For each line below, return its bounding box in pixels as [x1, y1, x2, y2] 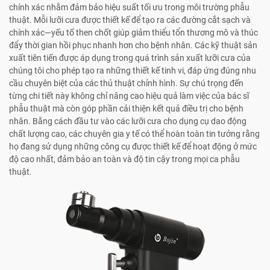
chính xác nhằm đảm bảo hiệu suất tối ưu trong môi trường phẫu [9, 2, 250, 13]
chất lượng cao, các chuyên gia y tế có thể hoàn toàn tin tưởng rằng [9, 129, 260, 139]
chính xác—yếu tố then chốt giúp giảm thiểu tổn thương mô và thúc [9, 28, 258, 38]
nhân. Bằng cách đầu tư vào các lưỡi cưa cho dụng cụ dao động [9, 116, 246, 127]
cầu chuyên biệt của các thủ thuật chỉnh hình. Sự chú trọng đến [9, 78, 243, 89]
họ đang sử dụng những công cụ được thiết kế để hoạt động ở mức [9, 142, 257, 152]
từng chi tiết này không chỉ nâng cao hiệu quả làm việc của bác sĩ [9, 91, 249, 101]
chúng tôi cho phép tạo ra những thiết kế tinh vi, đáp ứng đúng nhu [9, 66, 256, 76]
